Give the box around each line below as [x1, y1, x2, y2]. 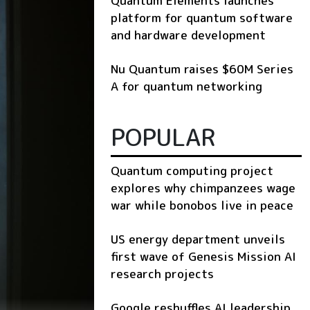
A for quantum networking [111, 77, 262, 94]
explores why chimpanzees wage [111, 179, 295, 196]
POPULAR [111, 120, 215, 154]
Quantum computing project [111, 162, 273, 179]
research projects [111, 265, 214, 282]
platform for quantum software [111, 9, 293, 26]
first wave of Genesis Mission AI [111, 248, 296, 264]
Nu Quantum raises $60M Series [111, 60, 293, 77]
